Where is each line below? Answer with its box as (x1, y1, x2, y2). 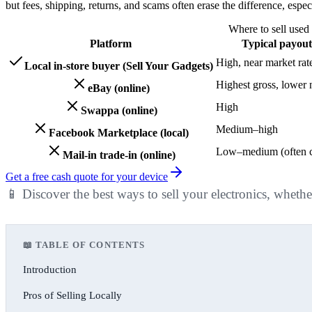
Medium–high (216, 123, 278, 135)
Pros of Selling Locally (23, 289, 122, 301)
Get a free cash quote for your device (6, 170, 168, 182)
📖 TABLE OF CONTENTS (23, 239, 145, 250)
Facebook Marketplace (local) (49, 126, 189, 139)
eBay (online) (88, 81, 150, 94)
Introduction (23, 263, 77, 275)
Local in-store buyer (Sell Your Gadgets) (24, 59, 213, 72)
